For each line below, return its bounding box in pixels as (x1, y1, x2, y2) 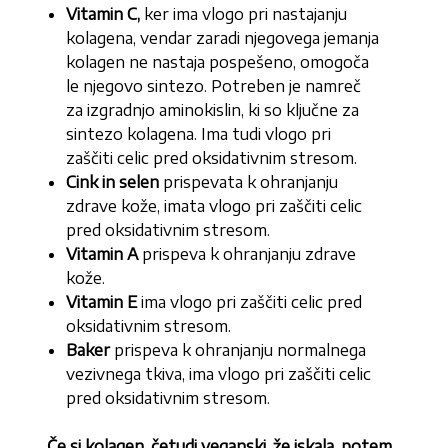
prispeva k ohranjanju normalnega (110, 340, 367, 361)
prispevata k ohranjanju (159, 172, 339, 193)
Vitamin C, (66, 4, 141, 25)
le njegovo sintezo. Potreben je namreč (66, 76, 362, 97)
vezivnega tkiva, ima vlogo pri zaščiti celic (66, 364, 372, 385)
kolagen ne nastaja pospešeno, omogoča (66, 52, 370, 73)
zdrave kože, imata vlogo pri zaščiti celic (66, 196, 363, 217)
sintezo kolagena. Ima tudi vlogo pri (66, 124, 332, 145)
